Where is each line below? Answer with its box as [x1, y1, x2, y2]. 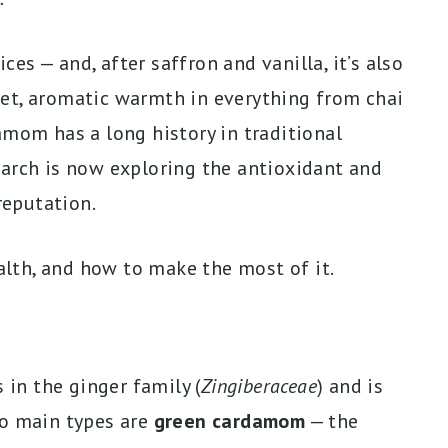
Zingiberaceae [200, 372, 318, 399]
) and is [317, 372, 384, 399]
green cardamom [153, 407, 306, 434]
